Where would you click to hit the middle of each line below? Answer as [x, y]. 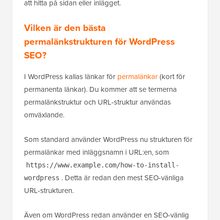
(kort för [171, 77]
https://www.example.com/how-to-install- [103, 165]
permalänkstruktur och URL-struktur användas [97, 102]
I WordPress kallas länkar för [71, 77]
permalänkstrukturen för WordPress [99, 42]
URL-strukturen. [49, 191]
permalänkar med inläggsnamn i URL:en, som [96, 152]
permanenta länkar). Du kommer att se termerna [100, 90]
